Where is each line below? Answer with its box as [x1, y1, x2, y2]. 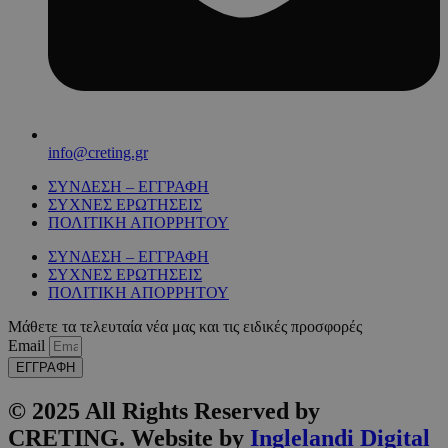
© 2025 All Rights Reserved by [8, 397, 320, 424]
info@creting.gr [48, 143, 148, 161]
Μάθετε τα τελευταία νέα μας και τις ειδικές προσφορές [8, 317, 362, 335]
